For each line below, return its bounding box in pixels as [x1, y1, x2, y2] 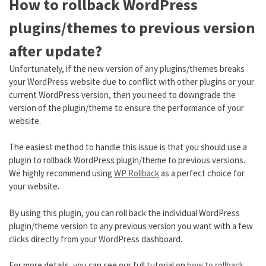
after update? [9, 40, 102, 61]
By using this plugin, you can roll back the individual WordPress [9, 207, 240, 218]
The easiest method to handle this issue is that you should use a [9, 141, 247, 153]
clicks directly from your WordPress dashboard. [9, 233, 182, 245]
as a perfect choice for [159, 167, 245, 179]
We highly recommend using [9, 167, 114, 179]
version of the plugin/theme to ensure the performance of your [9, 102, 244, 113]
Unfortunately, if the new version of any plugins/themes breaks [9, 62, 245, 74]
